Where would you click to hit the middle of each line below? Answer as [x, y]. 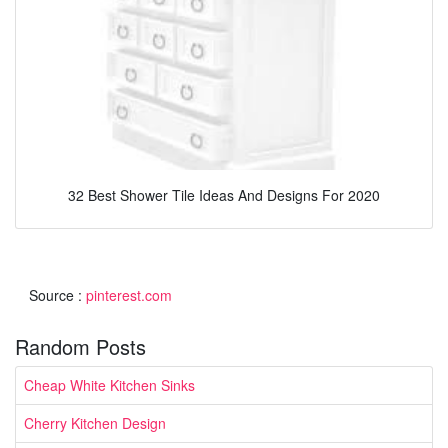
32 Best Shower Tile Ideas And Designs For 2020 [224, 195]
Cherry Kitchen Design [95, 422]
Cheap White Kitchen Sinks [109, 384]
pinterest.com [129, 294]
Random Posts [80, 346]
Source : [57, 294]
